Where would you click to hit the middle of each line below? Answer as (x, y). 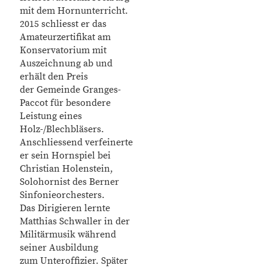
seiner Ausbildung (59, 248)
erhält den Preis (54, 77)
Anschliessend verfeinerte (76, 142)
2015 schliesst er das (63, 24)
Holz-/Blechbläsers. (62, 129)
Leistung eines (51, 116)
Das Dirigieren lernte (65, 208)
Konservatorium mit (63, 50)
